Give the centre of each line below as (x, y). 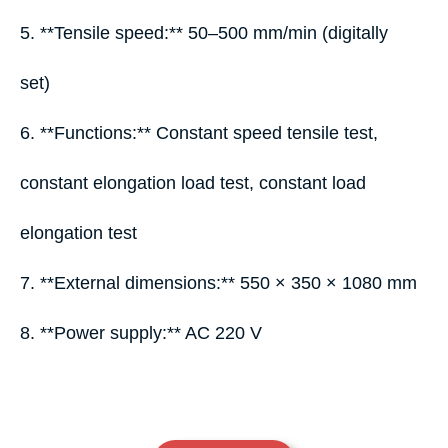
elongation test (83, 233)
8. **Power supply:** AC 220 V (141, 333)
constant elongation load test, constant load (193, 183)
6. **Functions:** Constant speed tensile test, (199, 133)
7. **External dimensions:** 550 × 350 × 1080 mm (223, 283)
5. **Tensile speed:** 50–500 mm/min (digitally (204, 33)
